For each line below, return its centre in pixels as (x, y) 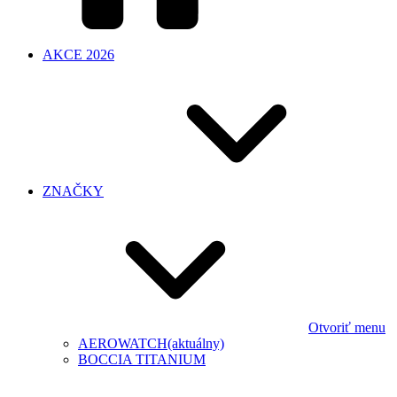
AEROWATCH (123, 343)
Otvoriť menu (347, 327)
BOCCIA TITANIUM (142, 359)
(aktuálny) (196, 343)
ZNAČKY (73, 191)
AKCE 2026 (78, 54)
